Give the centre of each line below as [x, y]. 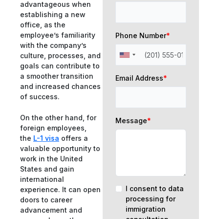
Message [131, 120]
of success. [40, 96]
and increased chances [60, 86]
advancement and [51, 210]
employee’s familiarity [58, 35]
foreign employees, [53, 128]
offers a [74, 138]
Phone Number [141, 35]
